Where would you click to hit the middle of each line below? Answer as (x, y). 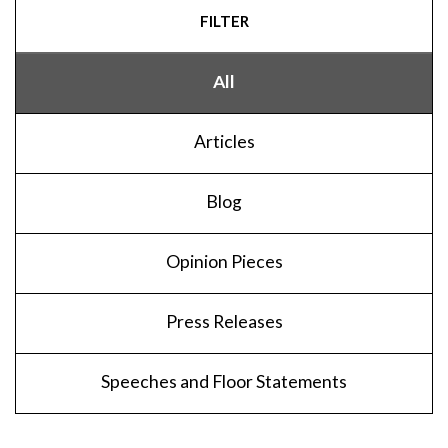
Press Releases (224, 321)
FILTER (224, 20)
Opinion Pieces (224, 261)
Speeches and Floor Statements (224, 381)
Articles (224, 141)
